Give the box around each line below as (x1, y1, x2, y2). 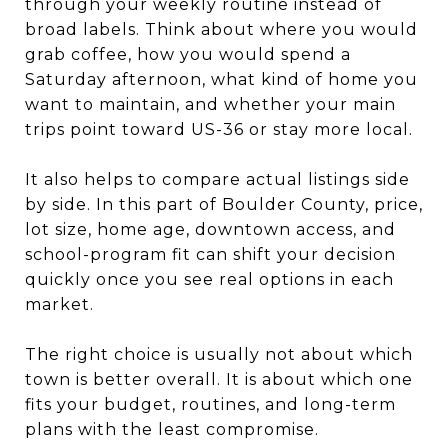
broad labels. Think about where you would (25, 19, 418, 39)
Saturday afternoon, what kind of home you (25, 69, 418, 89)
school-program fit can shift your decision (25, 244, 396, 264)
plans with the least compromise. (25, 419, 319, 439)
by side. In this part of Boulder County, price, (25, 194, 423, 214)
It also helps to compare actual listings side (25, 169, 410, 189)
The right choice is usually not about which (25, 344, 413, 364)
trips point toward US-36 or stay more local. (25, 119, 413, 139)
